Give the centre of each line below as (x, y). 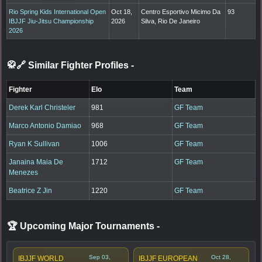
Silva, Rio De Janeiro (171, 21)
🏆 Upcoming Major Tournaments (82, 226)
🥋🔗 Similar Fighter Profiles (69, 65)
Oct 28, (221, 257)
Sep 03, (99, 257)
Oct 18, (122, 11)
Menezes (24, 172)
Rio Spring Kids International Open (58, 11)
